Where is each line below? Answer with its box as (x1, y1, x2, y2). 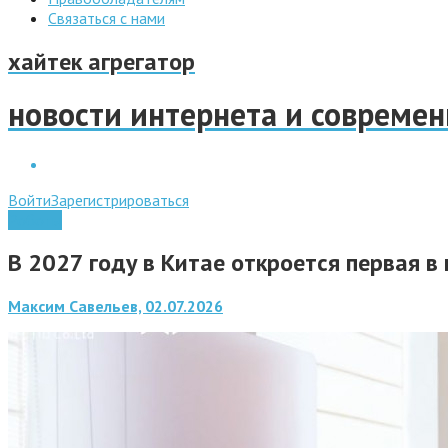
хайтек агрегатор (8, 45, 195, 77)
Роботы (8, 209, 62, 230)
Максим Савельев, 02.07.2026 (8, 295, 223, 316)
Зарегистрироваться (51, 189, 189, 210)
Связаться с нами (48, 8, 165, 28)
